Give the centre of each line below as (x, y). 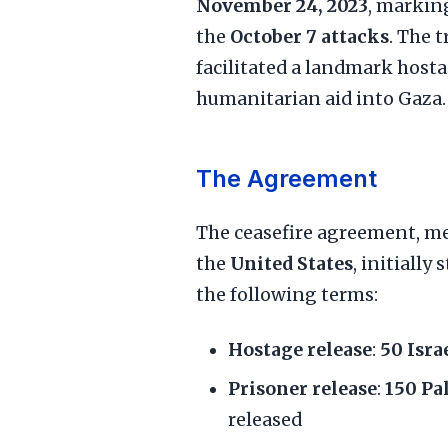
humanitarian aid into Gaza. (321, 99)
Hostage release (300, 350)
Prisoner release (302, 389)
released (265, 420)
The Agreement (286, 178)
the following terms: (287, 295)
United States (291, 264)
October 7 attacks (309, 37)
